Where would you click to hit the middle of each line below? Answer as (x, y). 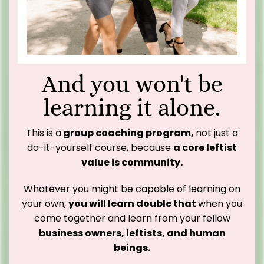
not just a (217, 133)
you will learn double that (133, 204)
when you (220, 204)
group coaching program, (128, 133)
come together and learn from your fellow (132, 219)
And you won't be (132, 84)
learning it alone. (132, 108)
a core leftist (205, 148)
